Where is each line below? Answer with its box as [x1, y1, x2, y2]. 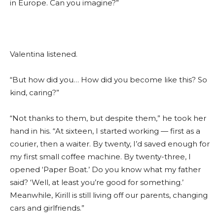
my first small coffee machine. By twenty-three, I [10, 152, 191, 162]
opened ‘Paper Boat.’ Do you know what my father [10, 165, 201, 175]
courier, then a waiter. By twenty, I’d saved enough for [10, 139, 210, 149]
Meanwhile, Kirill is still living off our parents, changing [10, 190, 208, 200]
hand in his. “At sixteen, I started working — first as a [10, 126, 200, 136]
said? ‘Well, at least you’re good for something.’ [10, 178, 184, 187]
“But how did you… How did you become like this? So [10, 75, 207, 85]
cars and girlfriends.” [10, 203, 84, 213]
